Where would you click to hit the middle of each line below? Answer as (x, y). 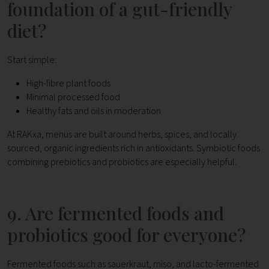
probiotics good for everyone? (126, 235)
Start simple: (32, 60)
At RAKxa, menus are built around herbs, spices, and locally (122, 135)
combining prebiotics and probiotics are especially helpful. (122, 162)
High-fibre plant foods (68, 84)
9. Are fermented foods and (116, 213)
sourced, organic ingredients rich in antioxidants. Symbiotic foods (134, 149)
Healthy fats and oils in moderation (94, 111)
